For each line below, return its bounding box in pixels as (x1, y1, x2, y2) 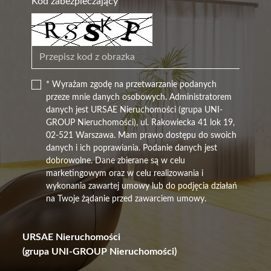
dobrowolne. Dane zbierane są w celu (46, 157, 186, 166)
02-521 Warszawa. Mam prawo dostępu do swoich (46, 131, 237, 140)
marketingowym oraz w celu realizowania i (46, 169, 204, 178)
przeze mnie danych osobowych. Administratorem (46, 93, 232, 102)
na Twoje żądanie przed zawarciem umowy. (46, 195, 207, 204)
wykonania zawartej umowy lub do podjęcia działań (46, 182, 238, 191)
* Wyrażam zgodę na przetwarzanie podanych (46, 80, 217, 90)
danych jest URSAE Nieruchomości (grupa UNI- (46, 106, 223, 115)
